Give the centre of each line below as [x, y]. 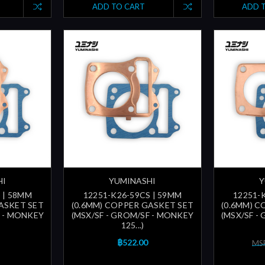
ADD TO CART [118, 7]
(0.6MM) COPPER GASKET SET [132, 205]
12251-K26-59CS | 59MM [132, 195]
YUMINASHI [132, 180]
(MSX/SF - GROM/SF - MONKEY [132, 215]
